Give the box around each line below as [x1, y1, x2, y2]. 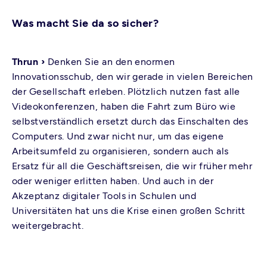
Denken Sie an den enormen [47, 56, 175, 67]
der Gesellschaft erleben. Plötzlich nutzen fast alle [12, 86, 240, 97]
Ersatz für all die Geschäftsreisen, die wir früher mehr [12, 160, 253, 172]
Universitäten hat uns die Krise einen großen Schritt [12, 205, 246, 216]
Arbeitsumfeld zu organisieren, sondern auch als [12, 145, 229, 157]
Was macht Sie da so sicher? [12, 17, 159, 30]
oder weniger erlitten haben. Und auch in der [12, 175, 214, 187]
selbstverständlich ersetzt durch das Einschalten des [12, 116, 249, 127]
